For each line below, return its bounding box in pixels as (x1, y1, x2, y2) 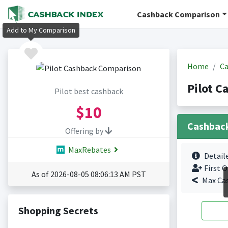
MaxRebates (66, 145, 111, 155)
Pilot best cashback (54, 86, 123, 97)
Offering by (65, 126, 105, 136)
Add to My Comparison (7, 25, 75, 35)
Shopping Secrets (18, 204, 98, 217)
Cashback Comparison (137, 9, 220, 19)
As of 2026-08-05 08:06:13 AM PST (31, 169, 146, 180)
